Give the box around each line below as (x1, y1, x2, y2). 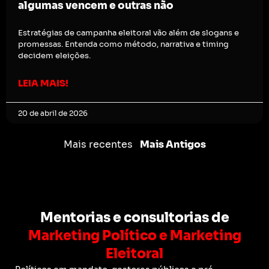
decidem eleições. (18, 50, 91, 61)
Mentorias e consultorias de (40, 210, 229, 226)
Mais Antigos (139, 138, 206, 151)
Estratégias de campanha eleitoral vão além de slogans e (18, 28, 239, 38)
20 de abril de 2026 (18, 109, 88, 118)
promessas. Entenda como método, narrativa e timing (18, 39, 229, 50)
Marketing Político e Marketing (28, 228, 241, 244)
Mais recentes (63, 138, 133, 151)
